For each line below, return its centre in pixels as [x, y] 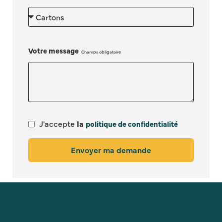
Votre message [54, 51]
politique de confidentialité [132, 124]
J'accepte [58, 124]
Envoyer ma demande [111, 150]
